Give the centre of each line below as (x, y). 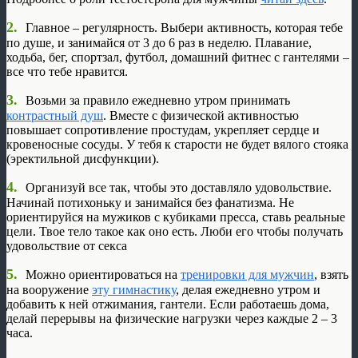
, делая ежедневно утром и (248, 289)
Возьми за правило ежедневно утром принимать (158, 100)
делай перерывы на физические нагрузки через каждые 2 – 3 (172, 318)
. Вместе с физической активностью (201, 115)
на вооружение (49, 289)
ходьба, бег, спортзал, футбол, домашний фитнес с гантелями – (178, 57)
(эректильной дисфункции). (83, 158)
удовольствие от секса (67, 245)
